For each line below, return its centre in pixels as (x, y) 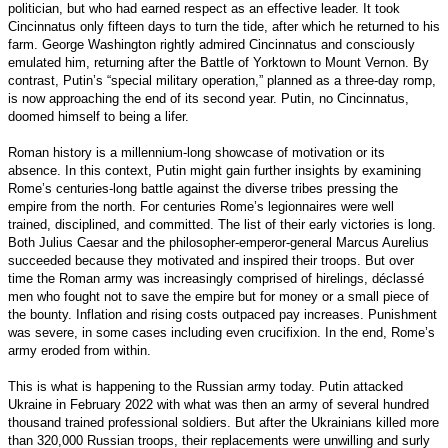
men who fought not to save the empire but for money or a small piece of (218, 296)
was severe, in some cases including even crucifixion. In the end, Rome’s (221, 332)
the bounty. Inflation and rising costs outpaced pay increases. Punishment (222, 314)
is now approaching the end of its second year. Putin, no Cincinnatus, (208, 98)
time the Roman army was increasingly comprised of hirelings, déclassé (216, 278)
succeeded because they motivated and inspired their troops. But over (211, 260)
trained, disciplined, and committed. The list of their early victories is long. (222, 224)
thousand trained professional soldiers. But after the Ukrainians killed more (223, 422)
